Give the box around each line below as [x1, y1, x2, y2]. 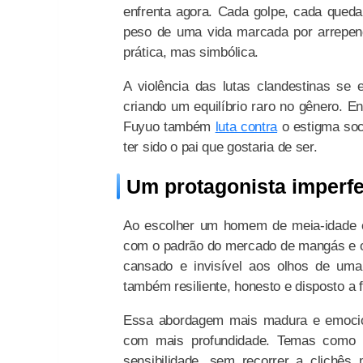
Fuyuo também [123, 118, 216, 135]
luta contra [215, 118, 278, 135]
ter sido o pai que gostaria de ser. [123, 139, 318, 155]
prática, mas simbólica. [123, 44, 259, 60]
